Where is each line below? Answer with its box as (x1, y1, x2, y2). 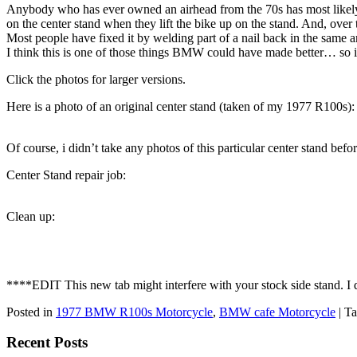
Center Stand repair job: (6, 167, 126, 182)
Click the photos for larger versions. (6, 72, 186, 86)
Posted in (6, 304, 53, 319)
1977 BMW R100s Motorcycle (56, 304, 213, 319)
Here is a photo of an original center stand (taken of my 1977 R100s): (6, 99, 355, 113)
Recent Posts (6, 334, 88, 351)
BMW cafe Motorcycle (219, 304, 335, 319)
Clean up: (6, 209, 55, 223)
